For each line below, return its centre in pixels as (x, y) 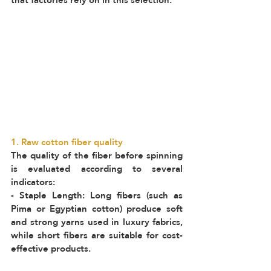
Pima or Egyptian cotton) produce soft (97, 208)
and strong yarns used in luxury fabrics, (97, 222)
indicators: (35, 182)
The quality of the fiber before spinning (97, 155)
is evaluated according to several (97, 168)
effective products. (53, 248)
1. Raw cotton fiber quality (67, 142)
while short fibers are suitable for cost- (97, 235)
